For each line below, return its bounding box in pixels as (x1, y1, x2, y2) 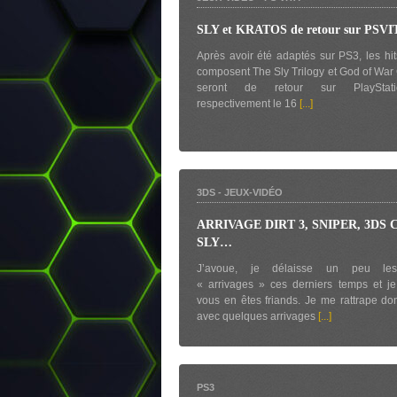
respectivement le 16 (197, 97, 300, 110)
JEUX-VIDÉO (224, 187, 283, 198)
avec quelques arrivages (197, 310, 318, 323)
